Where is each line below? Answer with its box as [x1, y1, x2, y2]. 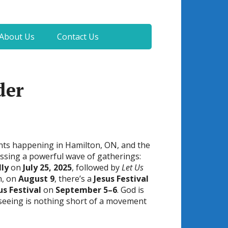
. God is [117, 184, 145, 195]
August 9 [18, 173, 55, 184]
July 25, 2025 [23, 162, 72, 173]
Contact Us [56, 31, 99, 42]
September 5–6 [55, 184, 118, 195]
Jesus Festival [94, 173, 149, 184]
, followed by [72, 162, 122, 173]
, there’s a [54, 173, 94, 184]
